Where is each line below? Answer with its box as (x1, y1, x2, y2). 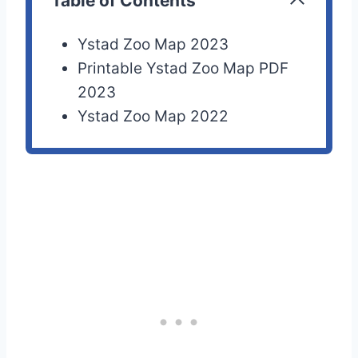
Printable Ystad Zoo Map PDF (78, 59, 289, 78)
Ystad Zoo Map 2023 (78, 35, 229, 54)
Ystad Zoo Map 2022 (78, 107, 229, 126)
